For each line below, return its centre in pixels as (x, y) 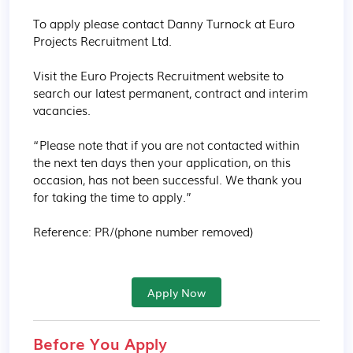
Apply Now (176, 292)
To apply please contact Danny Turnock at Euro (165, 23)
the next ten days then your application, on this (163, 162)
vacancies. (62, 110)
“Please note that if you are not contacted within (168, 144)
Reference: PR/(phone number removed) (143, 231)
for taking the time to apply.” (113, 196)
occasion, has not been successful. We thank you (169, 179)
